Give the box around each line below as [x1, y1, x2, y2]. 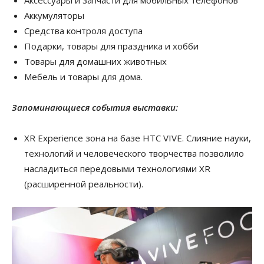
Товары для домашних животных [24, 55, 167, 67]
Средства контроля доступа [24, 24, 143, 37]
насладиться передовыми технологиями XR [24, 162, 210, 174]
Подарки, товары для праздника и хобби [24, 39, 199, 52]
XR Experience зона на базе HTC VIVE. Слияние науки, [24, 131, 251, 144]
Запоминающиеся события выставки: [12, 101, 180, 113]
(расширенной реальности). [24, 177, 143, 190]
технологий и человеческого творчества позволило [24, 147, 244, 159]
